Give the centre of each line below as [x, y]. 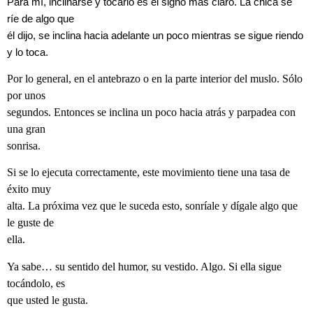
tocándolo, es [36, 283]
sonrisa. [24, 145]
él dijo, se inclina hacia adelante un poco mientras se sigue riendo [155, 35]
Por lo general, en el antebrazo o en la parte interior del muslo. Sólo [155, 78]
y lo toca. [28, 52]
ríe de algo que [41, 19]
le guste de [30, 223]
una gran [26, 129]
